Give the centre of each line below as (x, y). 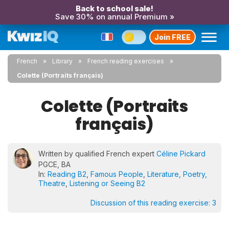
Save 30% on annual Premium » (114, 17)
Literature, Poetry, (177, 174)
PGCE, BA (54, 164)
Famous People (117, 174)
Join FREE (173, 37)
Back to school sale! (114, 8)
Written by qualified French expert (97, 154)
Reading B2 (67, 174)
